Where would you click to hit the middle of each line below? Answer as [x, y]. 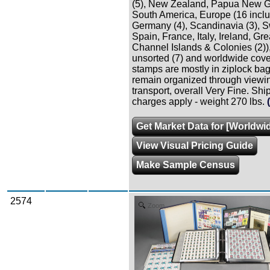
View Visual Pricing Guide [195, 145]
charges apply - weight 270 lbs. [198, 101]
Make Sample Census [186, 165]
